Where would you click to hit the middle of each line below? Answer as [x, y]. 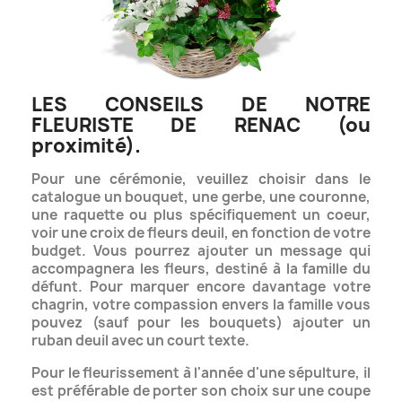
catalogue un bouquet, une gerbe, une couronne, [201, 197]
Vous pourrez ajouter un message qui [232, 251]
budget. [62, 251]
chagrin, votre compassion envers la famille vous [201, 305]
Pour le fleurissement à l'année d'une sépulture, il [201, 373]
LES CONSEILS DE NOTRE [201, 105]
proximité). [86, 146]
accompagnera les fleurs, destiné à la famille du [201, 269]
